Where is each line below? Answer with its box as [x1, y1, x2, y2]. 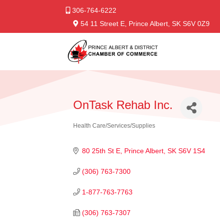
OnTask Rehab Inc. [73, 98, 173, 112]
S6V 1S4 [178, 146, 205, 155]
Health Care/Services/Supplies [73, 122, 156, 129]
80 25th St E [82, 146, 120, 155]
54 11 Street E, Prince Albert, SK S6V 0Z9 [79, 20, 210, 27]
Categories [73, 126, 111, 135]
